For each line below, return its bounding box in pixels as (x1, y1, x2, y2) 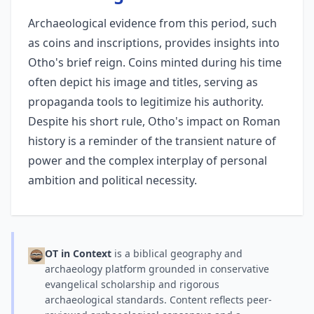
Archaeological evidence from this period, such (28, 15, 277, 31)
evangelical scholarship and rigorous (45, 278, 219, 291)
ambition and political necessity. (28, 172, 197, 188)
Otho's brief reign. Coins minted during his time (28, 55, 282, 70)
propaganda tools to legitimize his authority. (28, 94, 264, 109)
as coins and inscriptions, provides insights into (28, 35, 280, 50)
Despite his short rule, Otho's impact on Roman (28, 114, 280, 129)
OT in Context (45, 247, 111, 260)
